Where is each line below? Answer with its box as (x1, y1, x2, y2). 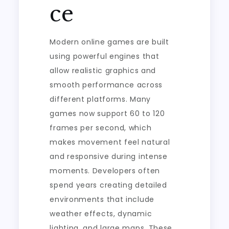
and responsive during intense (50, 151, 168, 162)
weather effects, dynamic (50, 209, 152, 219)
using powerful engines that (50, 51, 159, 61)
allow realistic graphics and (50, 65, 156, 76)
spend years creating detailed (50, 180, 167, 190)
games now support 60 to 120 (50, 108, 165, 119)
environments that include (50, 194, 154, 204)
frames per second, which (50, 123, 152, 133)
